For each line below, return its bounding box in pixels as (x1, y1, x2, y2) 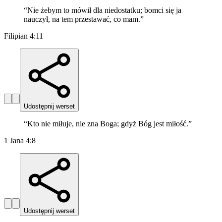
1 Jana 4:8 (4, 136, 36, 145)
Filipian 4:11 (4, 32, 43, 41)
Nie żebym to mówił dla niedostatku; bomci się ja (27, 6, 181, 15)
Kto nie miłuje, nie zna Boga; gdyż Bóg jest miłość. (27, 119, 188, 128)
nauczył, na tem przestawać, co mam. (24, 15, 140, 24)
